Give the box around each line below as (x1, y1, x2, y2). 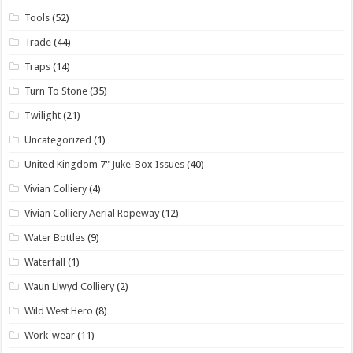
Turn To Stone (24, 84, 88, 97)
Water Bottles (24, 231, 86, 243)
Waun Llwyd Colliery (24, 280, 115, 292)
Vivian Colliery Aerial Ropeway (24, 206, 160, 219)
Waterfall (24, 255, 66, 268)
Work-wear (24, 329, 76, 341)
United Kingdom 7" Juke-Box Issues (24, 158, 185, 170)
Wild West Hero (24, 304, 94, 317)
